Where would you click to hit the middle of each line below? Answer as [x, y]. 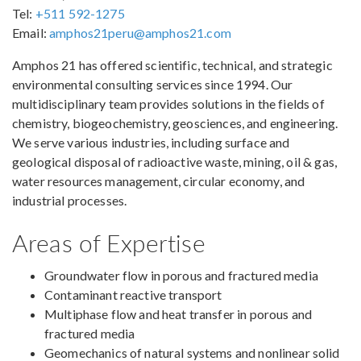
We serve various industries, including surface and [151, 143]
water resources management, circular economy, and [159, 181]
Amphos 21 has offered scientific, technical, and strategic [172, 65]
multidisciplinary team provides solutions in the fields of [168, 104]
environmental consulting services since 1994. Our [153, 85]
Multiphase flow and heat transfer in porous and [178, 314]
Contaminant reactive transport [133, 295]
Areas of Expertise [109, 243]
